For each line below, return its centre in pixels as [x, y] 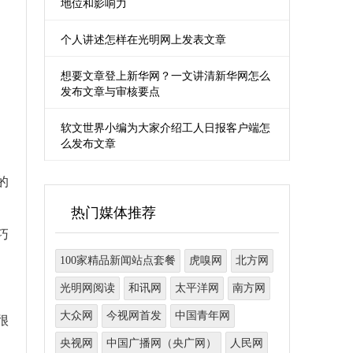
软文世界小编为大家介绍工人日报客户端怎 [165, 128]
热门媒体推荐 [113, 213]
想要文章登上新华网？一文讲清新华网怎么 [165, 76]
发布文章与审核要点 [110, 92]
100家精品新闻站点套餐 [118, 260]
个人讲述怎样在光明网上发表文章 [143, 40]
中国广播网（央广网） [162, 343]
